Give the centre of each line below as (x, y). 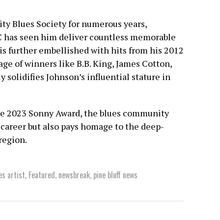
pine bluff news (115, 175)
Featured (42, 175)
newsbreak (74, 175)
